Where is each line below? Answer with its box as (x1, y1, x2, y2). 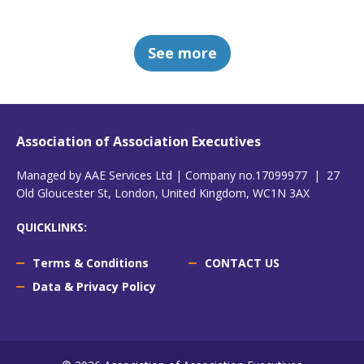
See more (147, 43, 217, 63)
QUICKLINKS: (16, 219, 87, 235)
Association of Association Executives (16, 132, 261, 150)
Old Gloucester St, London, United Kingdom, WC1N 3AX (16, 184, 313, 201)
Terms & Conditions (32, 254, 149, 271)
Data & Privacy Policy (32, 278, 156, 294)
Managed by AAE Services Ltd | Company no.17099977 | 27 (16, 167, 340, 183)
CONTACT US (205, 254, 279, 271)
